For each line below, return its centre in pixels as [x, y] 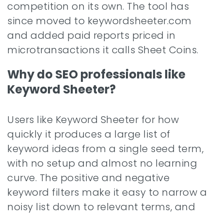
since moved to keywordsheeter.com [100, 21]
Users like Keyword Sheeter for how [93, 120]
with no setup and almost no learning [102, 163]
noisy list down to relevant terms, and [101, 207]
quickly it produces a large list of [89, 134]
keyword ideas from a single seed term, [105, 149]
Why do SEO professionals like [96, 74]
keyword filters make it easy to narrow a [107, 192]
